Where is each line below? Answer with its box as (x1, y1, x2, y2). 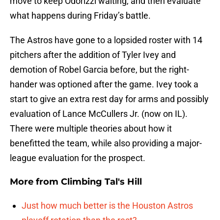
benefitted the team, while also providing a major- (10, 138, 202, 149)
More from (10, 176, 61, 188)
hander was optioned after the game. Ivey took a (10, 79, 198, 90)
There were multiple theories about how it (10, 123, 172, 134)
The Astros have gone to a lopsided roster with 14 (10, 35, 202, 46)
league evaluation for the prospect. (10, 153, 145, 164)
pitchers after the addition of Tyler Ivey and (10, 50, 176, 60)
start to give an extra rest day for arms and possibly (10, 94, 209, 105)
